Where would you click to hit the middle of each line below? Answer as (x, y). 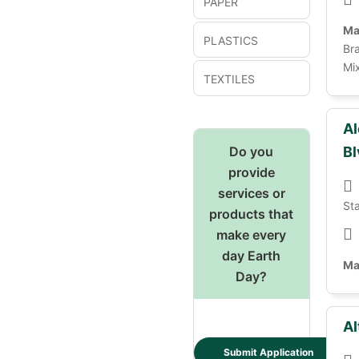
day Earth (252, 256)
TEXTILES (229, 79)
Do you (252, 151)
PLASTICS (231, 40)
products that (252, 214)
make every (252, 235)
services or (251, 193)
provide (251, 172)
